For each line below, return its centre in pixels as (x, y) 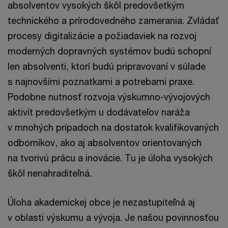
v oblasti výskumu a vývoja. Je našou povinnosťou (113, 218)
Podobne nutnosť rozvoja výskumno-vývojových (109, 97)
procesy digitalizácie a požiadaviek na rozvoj (102, 36)
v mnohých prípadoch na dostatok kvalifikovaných (113, 127)
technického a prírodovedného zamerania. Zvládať (113, 21)
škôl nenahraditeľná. (50, 173)
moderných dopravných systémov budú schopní (109, 51)
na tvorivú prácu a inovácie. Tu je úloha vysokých (110, 158)
